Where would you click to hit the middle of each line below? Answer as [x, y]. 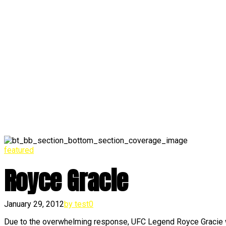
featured [19, 150]
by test [76, 204]
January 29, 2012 [34, 204]
